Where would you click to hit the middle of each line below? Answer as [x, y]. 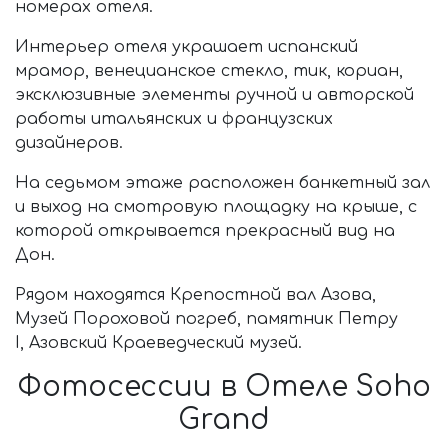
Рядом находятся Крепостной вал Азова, [195, 295]
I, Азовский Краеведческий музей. [158, 343]
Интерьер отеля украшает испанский [186, 47]
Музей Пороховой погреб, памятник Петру [206, 319]
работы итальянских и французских [174, 119]
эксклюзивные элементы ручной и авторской [214, 95]
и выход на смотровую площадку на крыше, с [216, 207]
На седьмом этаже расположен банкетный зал [222, 183]
